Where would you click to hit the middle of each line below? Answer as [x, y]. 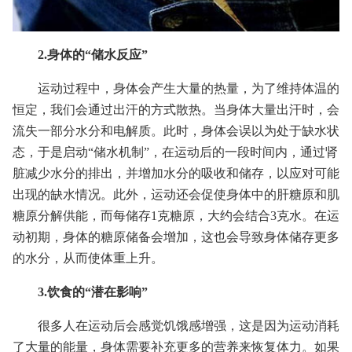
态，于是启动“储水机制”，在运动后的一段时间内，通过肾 [175, 152]
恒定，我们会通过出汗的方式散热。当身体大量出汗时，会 [176, 109]
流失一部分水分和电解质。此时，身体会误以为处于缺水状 [176, 130]
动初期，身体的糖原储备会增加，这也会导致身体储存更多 [176, 236]
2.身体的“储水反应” [93, 54]
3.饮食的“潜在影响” [93, 291]
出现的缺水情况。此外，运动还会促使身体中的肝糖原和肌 [176, 194]
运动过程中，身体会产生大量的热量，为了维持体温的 [189, 88]
